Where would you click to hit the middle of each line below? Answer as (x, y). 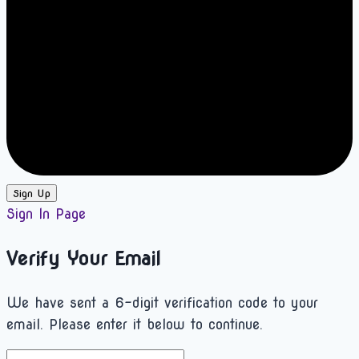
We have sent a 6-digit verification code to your (162, 303)
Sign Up (32, 194)
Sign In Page (46, 214)
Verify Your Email (84, 259)
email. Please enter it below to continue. (135, 325)
